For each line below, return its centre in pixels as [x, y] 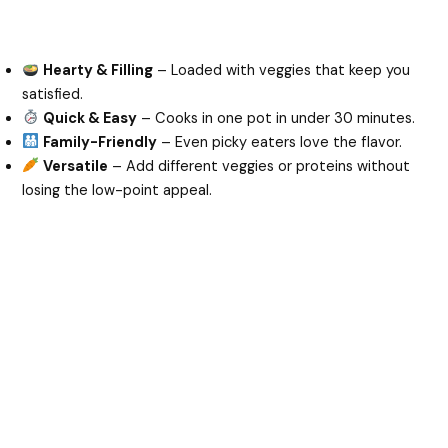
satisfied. [53, 94]
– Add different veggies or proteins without [259, 166]
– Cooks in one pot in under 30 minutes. [276, 118]
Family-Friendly [100, 142]
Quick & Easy [90, 118]
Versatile [76, 166]
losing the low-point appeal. [117, 190]
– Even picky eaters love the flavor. [280, 142]
